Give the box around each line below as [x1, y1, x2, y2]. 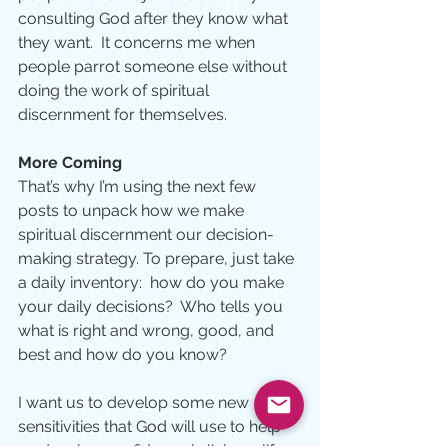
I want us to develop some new [18, 393, 253, 412]
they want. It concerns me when [18, 33, 259, 52]
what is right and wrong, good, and [18, 321, 278, 340]
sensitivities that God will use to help [18, 417, 285, 436]
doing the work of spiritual [18, 81, 213, 100]
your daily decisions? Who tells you [18, 297, 287, 316]
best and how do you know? [18, 345, 231, 364]
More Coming [18, 153, 122, 172]
